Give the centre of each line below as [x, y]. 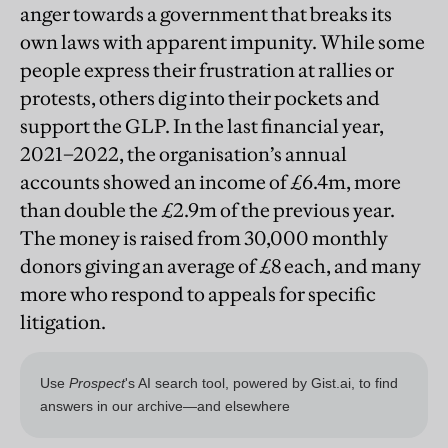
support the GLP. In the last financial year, [202, 126]
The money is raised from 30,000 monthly [204, 238]
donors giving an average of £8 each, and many [220, 266]
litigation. [63, 322]
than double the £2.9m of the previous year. [207, 210]
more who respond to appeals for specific [198, 294]
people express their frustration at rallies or [207, 70]
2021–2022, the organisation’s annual [183, 154]
